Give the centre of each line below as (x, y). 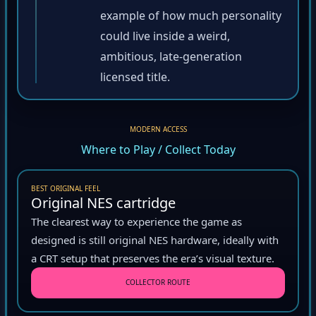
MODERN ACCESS (158, 132)
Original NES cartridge (103, 205)
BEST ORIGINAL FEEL (66, 191)
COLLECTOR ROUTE (158, 285)
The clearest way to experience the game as (136, 224)
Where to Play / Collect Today (158, 152)
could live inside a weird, (165, 38)
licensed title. (135, 79)
